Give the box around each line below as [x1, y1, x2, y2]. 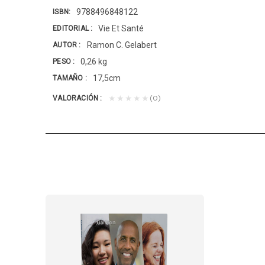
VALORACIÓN [53, 93, 101, 102]
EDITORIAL [53, 24, 91, 33]
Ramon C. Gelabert [86, 40, 157, 50]
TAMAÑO [53, 73, 85, 82]
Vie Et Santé [98, 24, 144, 34]
